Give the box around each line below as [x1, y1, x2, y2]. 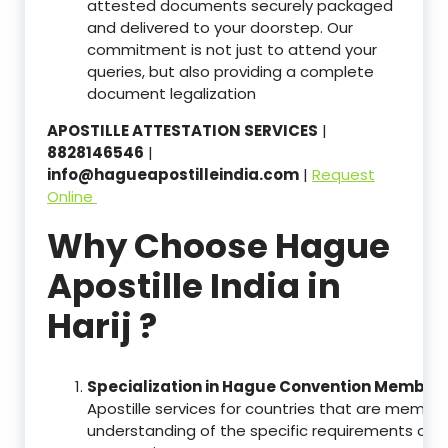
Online [47, 186, 97, 208]
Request [312, 164, 375, 186]
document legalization [87, 83, 256, 105]
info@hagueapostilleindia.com [47, 164, 299, 186]
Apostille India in [47, 262, 341, 311]
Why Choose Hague [47, 222, 390, 271]
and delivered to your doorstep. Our [87, 17, 353, 39]
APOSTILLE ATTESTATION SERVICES [47, 120, 318, 142]
